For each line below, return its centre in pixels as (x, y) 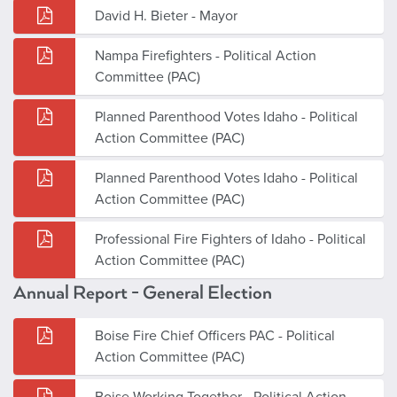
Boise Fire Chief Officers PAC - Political (215, 335)
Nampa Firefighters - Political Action (206, 55)
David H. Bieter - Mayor (166, 16)
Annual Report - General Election (143, 292)
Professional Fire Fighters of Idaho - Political (230, 239)
